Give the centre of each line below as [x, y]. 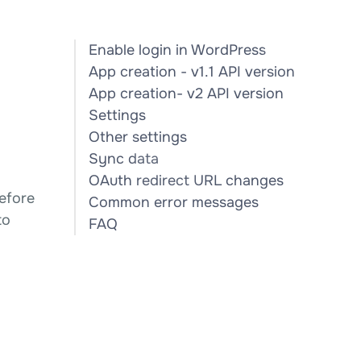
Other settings [138, 137]
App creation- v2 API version [186, 93]
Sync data [124, 159]
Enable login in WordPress [177, 50]
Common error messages [174, 202]
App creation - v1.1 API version [192, 72]
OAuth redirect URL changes [186, 180]
